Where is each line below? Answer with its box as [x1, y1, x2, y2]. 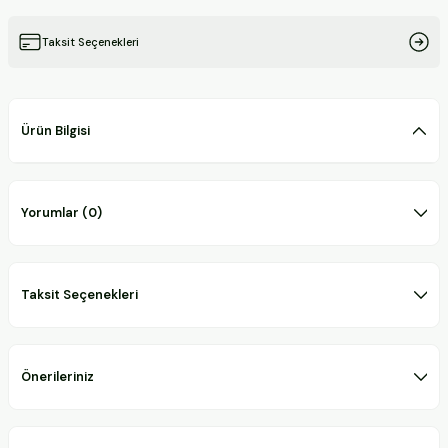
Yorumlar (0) [21, 203, 102, 221]
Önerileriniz [21, 367, 94, 385]
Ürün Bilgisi [21, 121, 90, 139]
